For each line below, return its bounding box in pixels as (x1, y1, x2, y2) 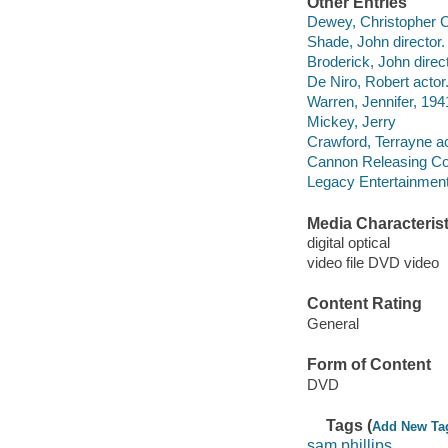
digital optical (306, 234, 390, 252)
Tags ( (326, 417, 373, 435)
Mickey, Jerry (306, 113, 396, 131)
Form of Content (306, 356, 431, 374)
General (306, 314, 359, 332)
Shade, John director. (306, 33, 445, 51)
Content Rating (306, 295, 422, 313)
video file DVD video (306, 254, 439, 272)
